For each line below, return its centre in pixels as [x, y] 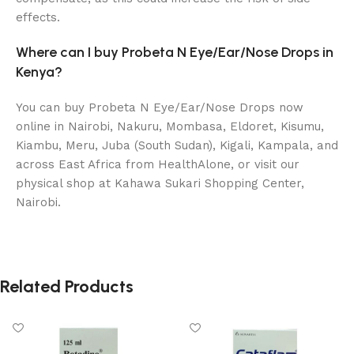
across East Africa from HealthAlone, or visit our [158, 164]
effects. [38, 17]
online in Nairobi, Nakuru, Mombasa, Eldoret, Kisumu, [170, 126]
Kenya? [39, 72]
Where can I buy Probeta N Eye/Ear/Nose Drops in [175, 52]
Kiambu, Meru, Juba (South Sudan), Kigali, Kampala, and [177, 145]
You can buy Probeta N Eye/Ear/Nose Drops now [160, 107]
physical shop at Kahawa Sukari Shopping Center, [160, 183]
